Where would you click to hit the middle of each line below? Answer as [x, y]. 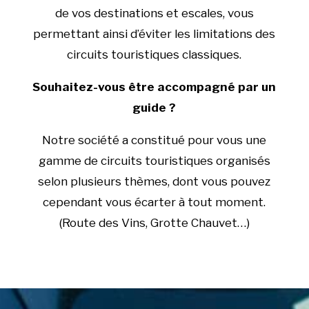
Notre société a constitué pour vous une [154, 140]
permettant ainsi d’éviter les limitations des [154, 34]
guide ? [154, 108]
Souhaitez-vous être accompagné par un [154, 87]
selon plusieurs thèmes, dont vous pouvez [154, 182]
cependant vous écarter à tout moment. [154, 202]
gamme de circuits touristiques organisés [154, 161]
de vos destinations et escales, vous [154, 13]
